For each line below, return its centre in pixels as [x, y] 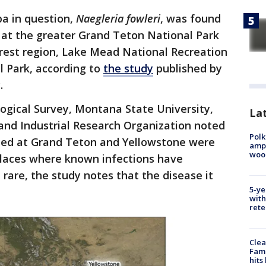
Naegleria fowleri [118, 19]
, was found [191, 19]
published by [188, 69]
